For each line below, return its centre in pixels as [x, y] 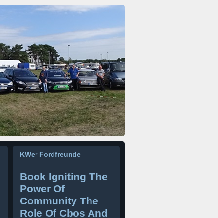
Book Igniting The [64, 176]
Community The [59, 201]
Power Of [42, 189]
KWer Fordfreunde [50, 154]
